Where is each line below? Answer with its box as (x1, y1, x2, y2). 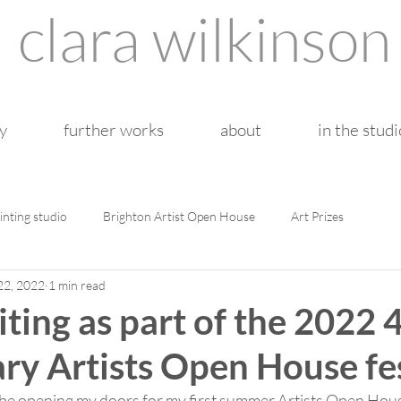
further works (63, 119, 164, 141)
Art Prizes (291, 208, 344, 224)
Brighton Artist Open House (103, 208, 255, 224)
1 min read (48, 277, 106, 293)
